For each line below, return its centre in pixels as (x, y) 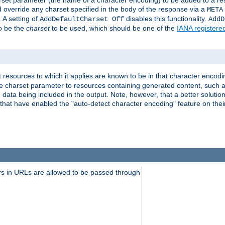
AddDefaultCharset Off (82, 19)
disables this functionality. (166, 19)
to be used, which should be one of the (113, 28)
